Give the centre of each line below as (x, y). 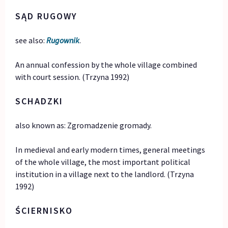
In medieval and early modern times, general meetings (110, 150)
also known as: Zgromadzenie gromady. (84, 125)
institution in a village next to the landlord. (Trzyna (105, 174)
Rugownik (63, 40)
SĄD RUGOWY (47, 16)
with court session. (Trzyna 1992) (73, 77)
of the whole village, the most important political (103, 162)
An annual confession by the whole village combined (106, 65)
